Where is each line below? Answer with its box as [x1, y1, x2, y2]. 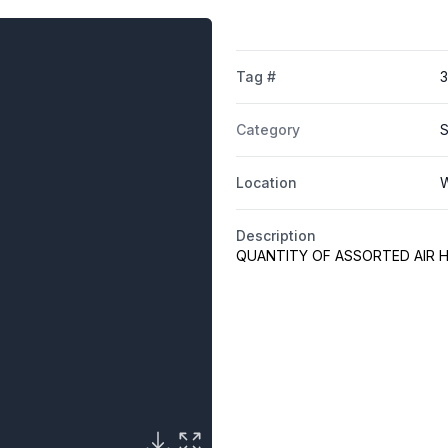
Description [235, 227, 316, 245]
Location [235, 174, 297, 192]
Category [235, 121, 300, 139]
